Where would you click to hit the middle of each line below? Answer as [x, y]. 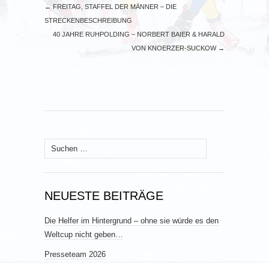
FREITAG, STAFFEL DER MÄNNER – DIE [114, 6]
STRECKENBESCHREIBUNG [88, 20]
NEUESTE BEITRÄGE [104, 195]
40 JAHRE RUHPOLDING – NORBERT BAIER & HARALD [139, 34]
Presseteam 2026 [75, 254]
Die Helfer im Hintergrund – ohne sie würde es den [131, 220]
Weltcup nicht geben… [84, 234]
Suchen [57, 145]
